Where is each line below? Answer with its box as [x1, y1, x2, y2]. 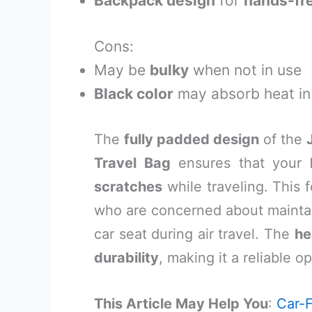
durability [94, 249, 159, 266]
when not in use [189, 61, 302, 79]
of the [259, 131, 306, 148]
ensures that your [170, 155, 310, 171]
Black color [94, 84, 173, 102]
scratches [94, 178, 162, 195]
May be [94, 61, 150, 79]
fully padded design [124, 131, 259, 148]
